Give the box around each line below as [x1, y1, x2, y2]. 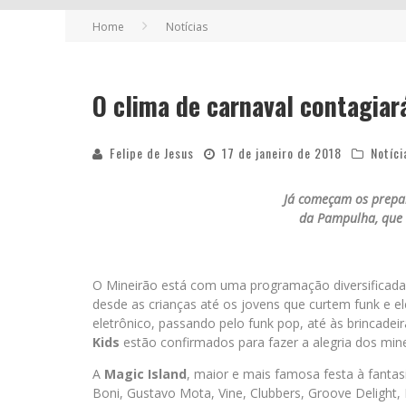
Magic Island [104, 365, 187, 382]
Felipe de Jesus [110, 143, 194, 162]
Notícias [166, 19, 208, 34]
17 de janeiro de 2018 [222, 143, 342, 162]
